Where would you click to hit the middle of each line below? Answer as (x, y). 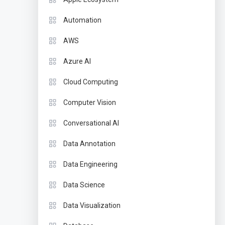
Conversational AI (91, 123)
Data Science (84, 185)
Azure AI (77, 61)
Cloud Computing (90, 82)
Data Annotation (89, 144)
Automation (82, 20)
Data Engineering (90, 164)
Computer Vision (89, 102)
